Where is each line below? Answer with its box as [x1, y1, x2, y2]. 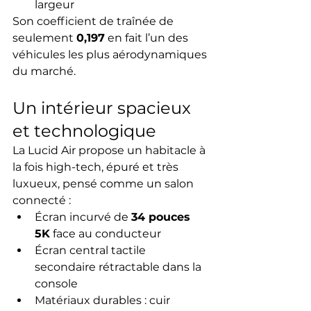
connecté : [12, 194, 71, 208]
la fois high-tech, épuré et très [12, 160, 181, 174]
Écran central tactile [35, 244, 149, 258]
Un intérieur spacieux [12, 98, 195, 119]
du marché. [12, 65, 76, 78]
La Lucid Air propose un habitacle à [12, 144, 208, 158]
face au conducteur [50, 227, 161, 241]
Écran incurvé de [35, 210, 131, 224]
